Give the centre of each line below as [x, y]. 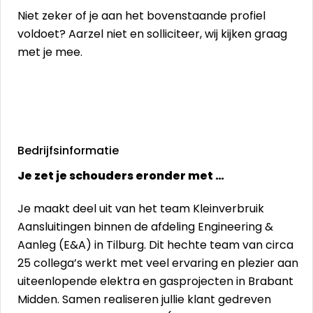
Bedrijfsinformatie [68, 151]
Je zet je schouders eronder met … [121, 176]
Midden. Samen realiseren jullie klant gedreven [144, 299]
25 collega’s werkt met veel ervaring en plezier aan [158, 263]
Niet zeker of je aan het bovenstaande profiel [141, 16]
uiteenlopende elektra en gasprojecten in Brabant [155, 281]
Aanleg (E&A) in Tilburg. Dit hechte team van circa [155, 245]
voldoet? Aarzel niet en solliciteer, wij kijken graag [152, 34]
